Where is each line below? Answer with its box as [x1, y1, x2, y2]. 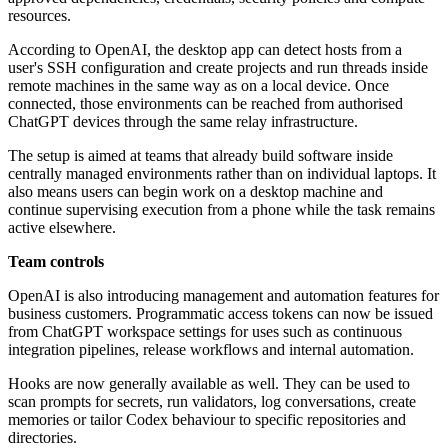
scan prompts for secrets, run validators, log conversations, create [8, 393, 416, 411]
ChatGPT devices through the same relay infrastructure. [8, 113, 358, 131]
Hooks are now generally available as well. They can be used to [8, 375, 410, 393]
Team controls [8, 253, 104, 271]
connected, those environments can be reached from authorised [8, 95, 403, 113]
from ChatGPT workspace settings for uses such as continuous [8, 323, 402, 341]
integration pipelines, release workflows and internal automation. [8, 341, 414, 359]
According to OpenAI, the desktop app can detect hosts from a [8, 41, 402, 59]
